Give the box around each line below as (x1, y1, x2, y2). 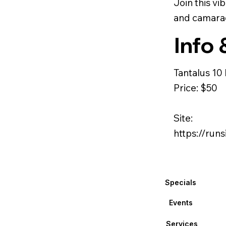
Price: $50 (174, 81, 218, 94)
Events (168, 198, 193, 207)
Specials (164, 178, 196, 187)
